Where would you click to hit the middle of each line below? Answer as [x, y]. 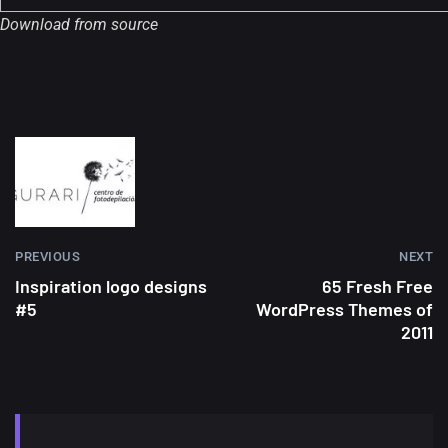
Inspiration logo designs [111, 285]
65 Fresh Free [377, 285]
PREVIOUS [47, 256]
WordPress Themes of [344, 308]
